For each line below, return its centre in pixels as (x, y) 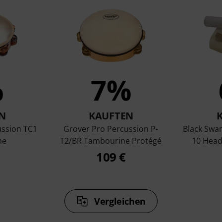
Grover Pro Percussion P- (111, 129)
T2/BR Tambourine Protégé (111, 141)
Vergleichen (120, 201)
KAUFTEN (111, 116)
